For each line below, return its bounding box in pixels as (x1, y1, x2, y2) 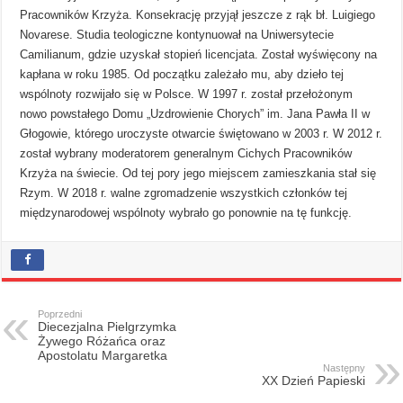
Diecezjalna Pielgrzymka (38, 318, 177, 334)
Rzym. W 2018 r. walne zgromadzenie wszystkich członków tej (20, 185, 348, 200)
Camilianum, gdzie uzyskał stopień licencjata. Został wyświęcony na (20, 47, 378, 61)
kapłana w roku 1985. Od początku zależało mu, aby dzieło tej (20, 67, 345, 81)
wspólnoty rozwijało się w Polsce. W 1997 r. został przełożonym (20, 86, 354, 101)
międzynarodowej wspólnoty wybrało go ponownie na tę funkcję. (20, 205, 353, 219)
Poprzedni (38, 308, 83, 319)
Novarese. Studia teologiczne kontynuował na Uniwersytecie (20, 27, 335, 41)
